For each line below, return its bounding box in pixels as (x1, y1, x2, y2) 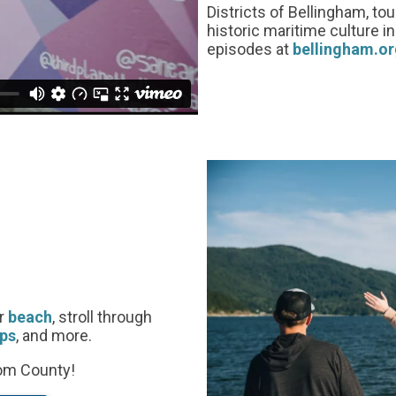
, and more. (16, 325, 92, 345)
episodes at (207, 39, 293, 58)
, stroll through (52, 307, 152, 326)
